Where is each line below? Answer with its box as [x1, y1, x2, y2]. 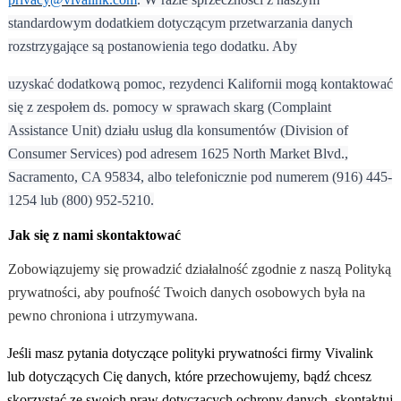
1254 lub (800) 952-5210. [8, 192, 155, 209]
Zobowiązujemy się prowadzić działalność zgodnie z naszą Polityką [8, 261, 392, 277]
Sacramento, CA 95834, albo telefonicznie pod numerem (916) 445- [8, 169, 393, 185]
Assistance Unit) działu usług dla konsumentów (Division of [8, 123, 349, 139]
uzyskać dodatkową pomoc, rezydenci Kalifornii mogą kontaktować [8, 76, 394, 92]
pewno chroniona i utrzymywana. [8, 308, 199, 324]
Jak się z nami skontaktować [7, 227, 181, 243]
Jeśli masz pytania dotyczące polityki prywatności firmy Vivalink [7, 346, 374, 362]
